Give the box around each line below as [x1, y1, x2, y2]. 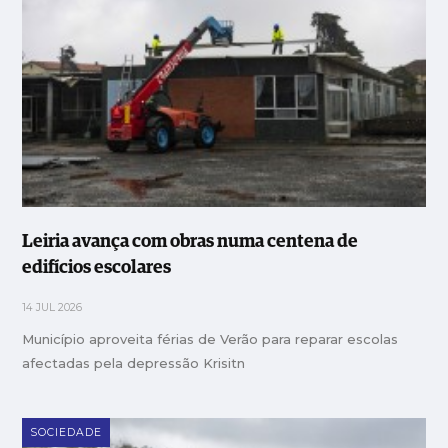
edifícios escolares [22, 258, 172, 277]
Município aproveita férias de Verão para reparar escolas [22, 330, 399, 347]
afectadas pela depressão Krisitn [22, 354, 246, 371]
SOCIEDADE [30, 425, 103, 439]
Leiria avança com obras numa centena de [22, 232, 359, 251]
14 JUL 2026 [22, 300, 83, 314]
